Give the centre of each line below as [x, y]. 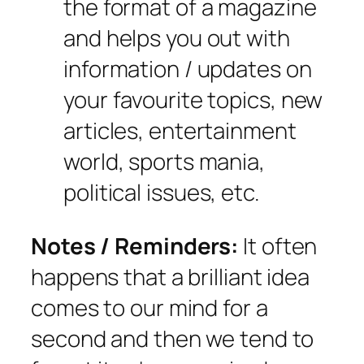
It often [280, 245]
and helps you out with [177, 38]
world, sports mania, [164, 162]
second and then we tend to [173, 338]
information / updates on [188, 69]
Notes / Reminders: [137, 245]
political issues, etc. [162, 193]
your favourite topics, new [193, 100]
